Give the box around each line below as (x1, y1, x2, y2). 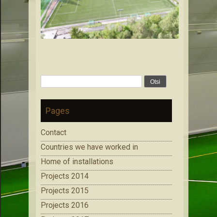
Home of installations (41, 156, 113, 166)
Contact (41, 127, 66, 137)
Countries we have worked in (41, 142, 138, 152)
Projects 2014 (41, 171, 89, 181)
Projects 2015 (41, 186, 89, 195)
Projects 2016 (41, 200, 89, 210)
